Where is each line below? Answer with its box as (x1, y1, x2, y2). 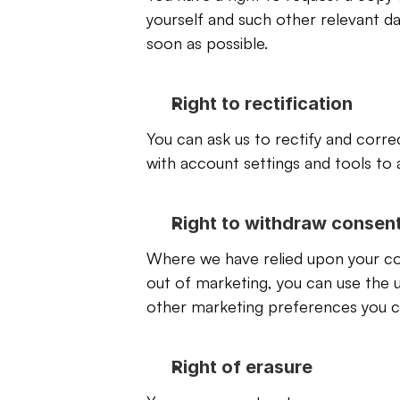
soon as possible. (146, 33, 268, 53)
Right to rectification (171, 93, 353, 114)
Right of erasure (171, 356, 312, 378)
